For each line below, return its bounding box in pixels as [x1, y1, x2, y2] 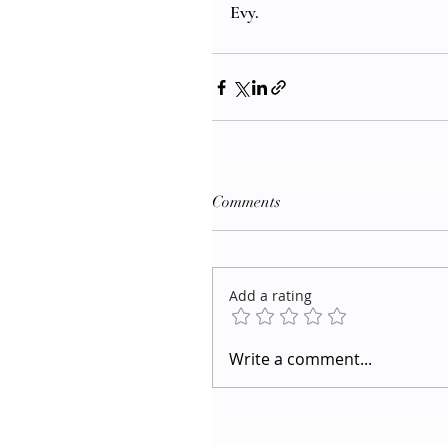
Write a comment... [229, 348, 372, 371]
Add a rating [229, 286, 312, 306]
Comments [212, 192, 281, 213]
